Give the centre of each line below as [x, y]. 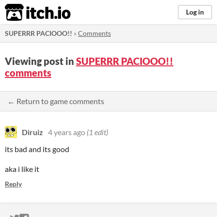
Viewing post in [40, 61]
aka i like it [22, 169]
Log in [195, 12]
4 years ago [67, 132]
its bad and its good [37, 149]
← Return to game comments [56, 101]
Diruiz [32, 132]
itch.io [26, 13]
